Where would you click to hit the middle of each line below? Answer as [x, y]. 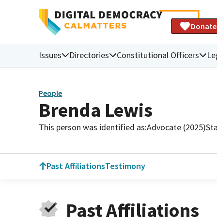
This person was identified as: [93, 127]
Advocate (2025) [176, 127]
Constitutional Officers [158, 55]
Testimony [125, 166]
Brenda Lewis [96, 110]
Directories [89, 55]
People [50, 93]
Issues [50, 55]
